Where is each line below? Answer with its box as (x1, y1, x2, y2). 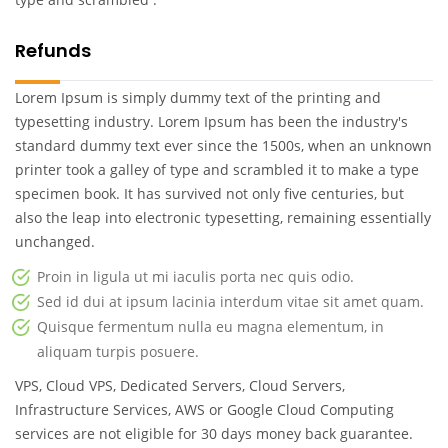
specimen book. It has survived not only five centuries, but (15, 183, 404, 203)
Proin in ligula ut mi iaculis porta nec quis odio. (37, 266, 354, 286)
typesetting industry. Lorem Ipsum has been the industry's (15, 111, 408, 131)
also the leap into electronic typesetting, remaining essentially (15, 207, 431, 227)
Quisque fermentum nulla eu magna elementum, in (37, 316, 384, 336)
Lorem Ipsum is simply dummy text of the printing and (15, 87, 381, 107)
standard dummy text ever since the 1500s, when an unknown (15, 135, 432, 155)
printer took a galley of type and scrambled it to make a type (15, 159, 419, 179)
